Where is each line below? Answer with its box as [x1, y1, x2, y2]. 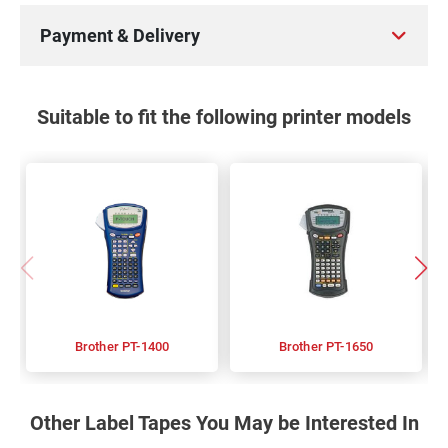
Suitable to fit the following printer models [37, 105, 411, 129]
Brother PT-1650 [326, 339, 374, 354]
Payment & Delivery [40, 25, 200, 46]
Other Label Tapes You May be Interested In [29, 411, 419, 435]
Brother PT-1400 [122, 339, 170, 354]
